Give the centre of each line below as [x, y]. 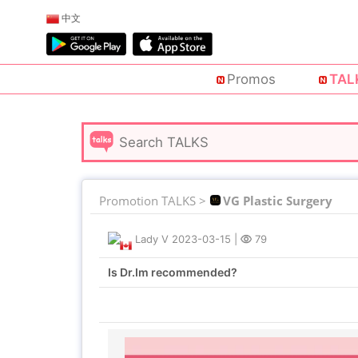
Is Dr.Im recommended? [173, 272]
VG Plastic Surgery [278, 201]
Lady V [152, 239]
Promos [251, 80]
